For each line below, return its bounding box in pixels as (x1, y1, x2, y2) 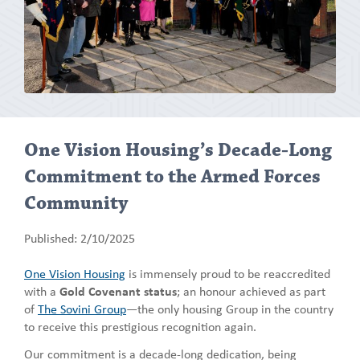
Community (24, 190, 128, 215)
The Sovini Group (38, 299, 126, 317)
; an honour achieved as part (177, 281, 325, 300)
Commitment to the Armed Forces (24, 164, 321, 189)
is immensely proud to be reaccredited (125, 264, 330, 282)
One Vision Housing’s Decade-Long (24, 137, 332, 162)
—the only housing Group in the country (126, 299, 333, 317)
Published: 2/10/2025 (24, 228, 135, 247)
